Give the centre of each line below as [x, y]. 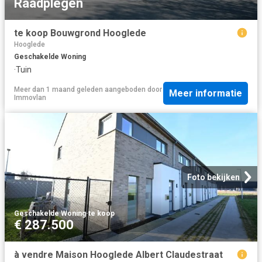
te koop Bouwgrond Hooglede [80, 33]
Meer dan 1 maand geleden [58, 89]
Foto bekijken [213, 177]
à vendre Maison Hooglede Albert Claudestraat [118, 255]
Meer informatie [206, 94]
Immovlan [30, 97]
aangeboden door [132, 89]
